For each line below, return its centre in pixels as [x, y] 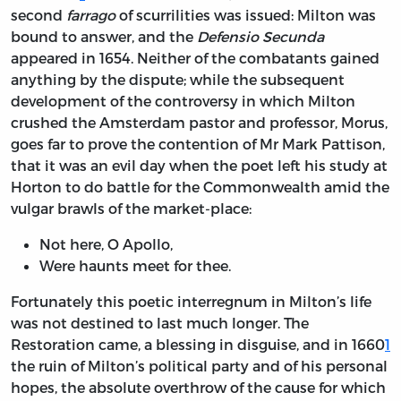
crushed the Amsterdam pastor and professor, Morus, [199, 123]
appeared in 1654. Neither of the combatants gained [195, 58]
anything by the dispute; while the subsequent [178, 80]
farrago [91, 15]
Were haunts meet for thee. [135, 266]
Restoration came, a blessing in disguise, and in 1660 [198, 345]
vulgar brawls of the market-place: [131, 209]
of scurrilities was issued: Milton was [246, 15]
